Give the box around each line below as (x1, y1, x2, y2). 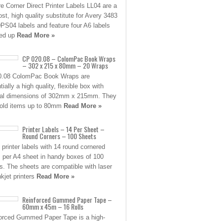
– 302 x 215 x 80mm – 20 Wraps (22, 60, 108, 71)
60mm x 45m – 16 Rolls (22, 201, 83, 212)
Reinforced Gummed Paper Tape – (22, 194, 112, 205)
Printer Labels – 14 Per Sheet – (22, 124, 105, 134)
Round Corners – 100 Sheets (22, 131, 96, 141)
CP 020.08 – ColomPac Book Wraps (22, 53, 115, 64)
